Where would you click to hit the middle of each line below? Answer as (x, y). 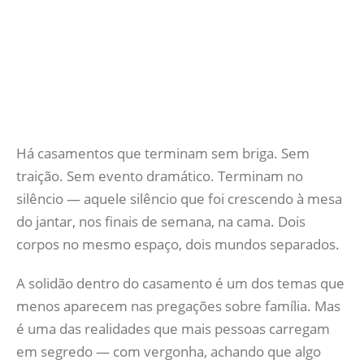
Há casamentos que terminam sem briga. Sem (163, 153)
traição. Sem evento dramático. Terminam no (160, 176)
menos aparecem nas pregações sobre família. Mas (178, 306)
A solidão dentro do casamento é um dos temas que (180, 283)
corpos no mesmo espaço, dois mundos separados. (178, 244)
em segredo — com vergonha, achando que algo (169, 351)
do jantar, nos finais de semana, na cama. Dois (161, 221)
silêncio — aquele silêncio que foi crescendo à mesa (179, 199)
